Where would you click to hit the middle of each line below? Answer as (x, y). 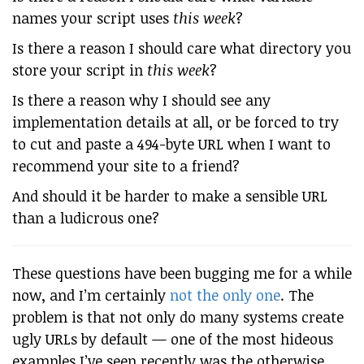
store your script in (80, 70)
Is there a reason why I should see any (141, 100)
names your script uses (93, 18)
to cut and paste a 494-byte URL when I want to (171, 144)
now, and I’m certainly (91, 295)
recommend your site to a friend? (126, 166)
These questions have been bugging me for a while (182, 273)
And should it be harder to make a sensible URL (170, 196)
